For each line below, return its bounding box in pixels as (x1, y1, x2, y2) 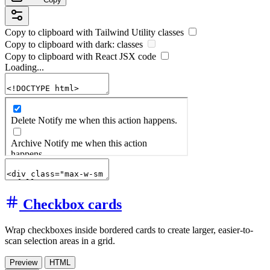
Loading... (5, 61, 44, 72)
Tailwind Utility (95, 27, 155, 37)
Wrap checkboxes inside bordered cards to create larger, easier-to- (5, 224, 253, 235)
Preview (10, 257, 37, 267)
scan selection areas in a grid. (5, 235, 115, 246)
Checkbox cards (23, 196, 122, 212)
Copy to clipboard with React (5, 51, 119, 61)
